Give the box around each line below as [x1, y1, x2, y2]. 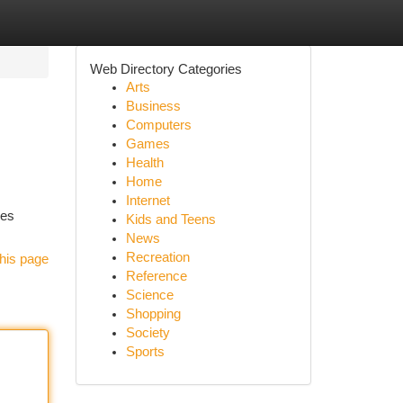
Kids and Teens [125, 212, 216, 227]
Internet [125, 193, 170, 208]
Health [125, 156, 164, 170]
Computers [125, 118, 192, 132]
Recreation [125, 250, 190, 264]
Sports [125, 345, 165, 359]
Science [125, 288, 174, 302]
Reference [125, 269, 187, 283]
